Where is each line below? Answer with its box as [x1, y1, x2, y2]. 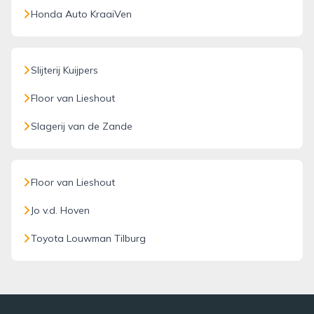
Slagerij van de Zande [31, 120, 132, 132]
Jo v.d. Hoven [31, 204, 90, 217]
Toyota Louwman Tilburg [31, 232, 146, 245]
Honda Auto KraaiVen [31, 8, 132, 20]
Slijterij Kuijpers [31, 64, 98, 76]
